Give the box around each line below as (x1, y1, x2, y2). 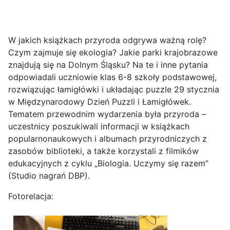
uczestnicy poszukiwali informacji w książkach (8, 121, 189, 131)
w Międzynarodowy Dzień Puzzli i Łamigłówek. (8, 96, 191, 107)
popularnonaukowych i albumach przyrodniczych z (8, 133, 207, 144)
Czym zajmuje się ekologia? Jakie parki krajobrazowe (8, 47, 218, 57)
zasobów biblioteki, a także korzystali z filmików (8, 145, 199, 156)
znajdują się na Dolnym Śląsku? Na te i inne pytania (8, 59, 208, 70)
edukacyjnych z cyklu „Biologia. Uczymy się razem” (8, 158, 208, 168)
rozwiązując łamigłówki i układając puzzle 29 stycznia (8, 84, 219, 94)
